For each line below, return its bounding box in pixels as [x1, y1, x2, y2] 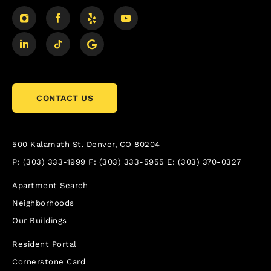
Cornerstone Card [12, 257, 85, 267]
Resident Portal [12, 240, 77, 249]
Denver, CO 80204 [86, 140, 160, 149]
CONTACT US [36, 93, 93, 103]
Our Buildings [12, 216, 67, 226]
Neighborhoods [12, 198, 74, 208]
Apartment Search [12, 181, 88, 191]
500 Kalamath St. [12, 140, 83, 149]
